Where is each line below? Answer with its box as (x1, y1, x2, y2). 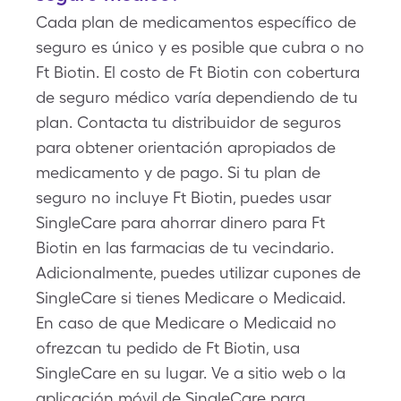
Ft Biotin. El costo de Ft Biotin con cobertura (36, 63, 360, 81)
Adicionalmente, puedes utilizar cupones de (36, 263, 361, 282)
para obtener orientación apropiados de (36, 138, 336, 157)
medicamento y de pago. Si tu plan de (36, 163, 320, 182)
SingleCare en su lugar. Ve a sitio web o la (36, 363, 346, 382)
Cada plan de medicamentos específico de (36, 13, 356, 31)
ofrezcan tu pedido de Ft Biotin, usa (36, 338, 300, 357)
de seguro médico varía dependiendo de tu (36, 88, 358, 107)
